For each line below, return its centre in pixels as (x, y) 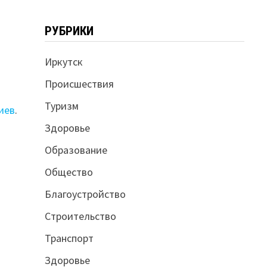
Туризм (61, 105)
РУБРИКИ (69, 31)
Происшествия (79, 83)
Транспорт (69, 238)
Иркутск (63, 61)
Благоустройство (85, 194)
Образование (76, 150)
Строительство (80, 216)
